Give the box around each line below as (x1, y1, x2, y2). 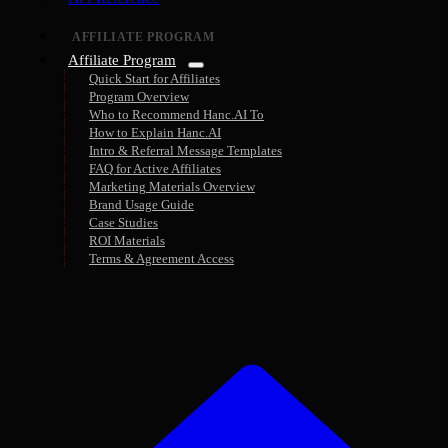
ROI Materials (89, 234, 165, 249)
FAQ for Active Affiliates (89, 162, 221, 177)
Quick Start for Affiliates (89, 72, 220, 87)
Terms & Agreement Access (89, 252, 234, 267)
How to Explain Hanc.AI (89, 126, 221, 141)
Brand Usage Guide (89, 198, 194, 213)
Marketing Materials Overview (89, 180, 255, 195)
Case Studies (89, 216, 158, 231)
